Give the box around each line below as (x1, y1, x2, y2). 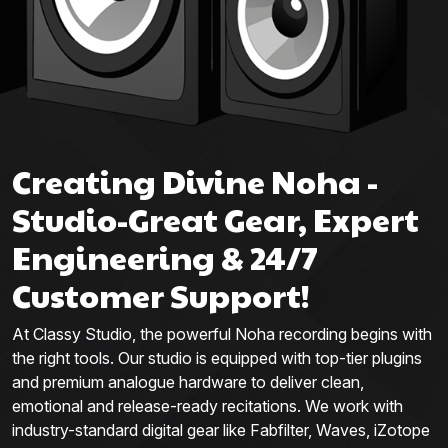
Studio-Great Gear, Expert (12, 196, 419, 242)
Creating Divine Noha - (12, 158, 378, 204)
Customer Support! (12, 272, 310, 318)
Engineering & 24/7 (12, 234, 318, 280)
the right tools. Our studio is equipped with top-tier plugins (12, 348, 422, 369)
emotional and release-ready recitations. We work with (12, 396, 403, 417)
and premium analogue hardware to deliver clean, (12, 372, 364, 393)
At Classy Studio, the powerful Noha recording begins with (12, 324, 432, 345)
